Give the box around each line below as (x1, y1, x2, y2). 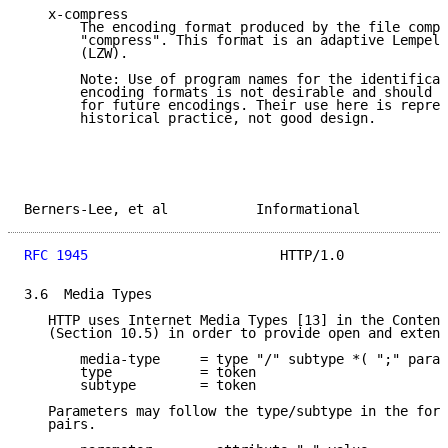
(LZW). (24, 45, 128, 62)
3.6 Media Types (24, 286, 152, 303)
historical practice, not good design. (24, 110, 376, 127)
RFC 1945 (24, 247, 88, 264)
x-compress (24, 6, 128, 23)
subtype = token (24, 377, 256, 394)
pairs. (24, 416, 96, 433)
